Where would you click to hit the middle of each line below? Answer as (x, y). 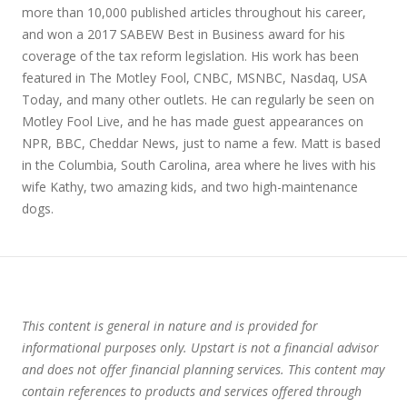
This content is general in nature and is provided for (170, 326)
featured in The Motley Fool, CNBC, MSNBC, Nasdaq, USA (194, 78)
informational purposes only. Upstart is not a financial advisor (200, 347)
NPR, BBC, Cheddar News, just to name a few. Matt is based (201, 143)
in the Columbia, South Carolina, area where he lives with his (199, 165)
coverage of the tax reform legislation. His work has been (190, 56)
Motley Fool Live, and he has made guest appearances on (193, 121)
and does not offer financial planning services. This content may (203, 369)
